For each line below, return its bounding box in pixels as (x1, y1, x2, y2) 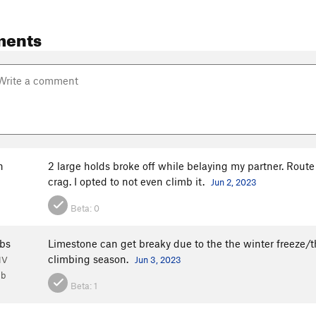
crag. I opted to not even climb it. (48, 175, 207, 188)
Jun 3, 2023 (135, 254, 181, 266)
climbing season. (48, 253, 131, 266)
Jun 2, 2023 (211, 176, 257, 188)
